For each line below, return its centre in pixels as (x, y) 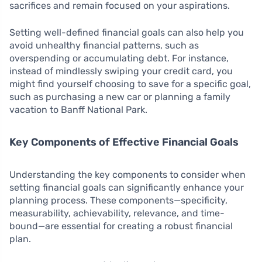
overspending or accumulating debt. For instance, (119, 58)
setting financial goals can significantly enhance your (127, 187)
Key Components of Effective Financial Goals (124, 142)
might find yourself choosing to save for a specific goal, (130, 84)
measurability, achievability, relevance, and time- (117, 213)
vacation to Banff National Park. (78, 110)
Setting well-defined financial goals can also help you (127, 32)
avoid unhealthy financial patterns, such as (104, 45)
